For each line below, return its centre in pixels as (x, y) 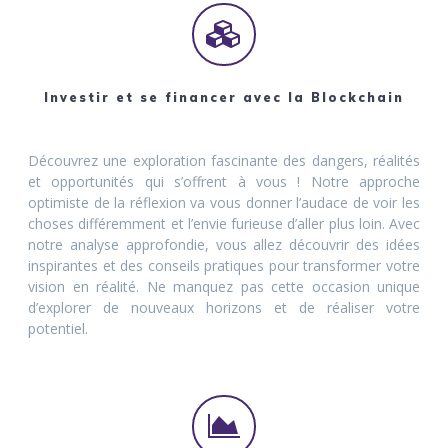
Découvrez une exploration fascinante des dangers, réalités (224, 161)
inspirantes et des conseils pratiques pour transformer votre (224, 266)
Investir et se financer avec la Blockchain (224, 98)
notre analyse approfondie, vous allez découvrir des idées (224, 245)
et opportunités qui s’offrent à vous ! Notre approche (224, 182)
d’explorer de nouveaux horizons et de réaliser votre (224, 308)
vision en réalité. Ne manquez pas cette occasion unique (224, 287)
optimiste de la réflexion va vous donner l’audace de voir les (224, 203)
